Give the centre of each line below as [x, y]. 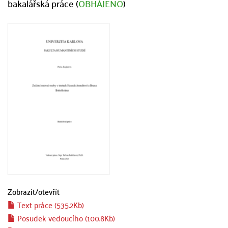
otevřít [49, 191]
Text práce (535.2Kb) [50, 205]
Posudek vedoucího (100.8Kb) [65, 218]
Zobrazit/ [23, 191]
